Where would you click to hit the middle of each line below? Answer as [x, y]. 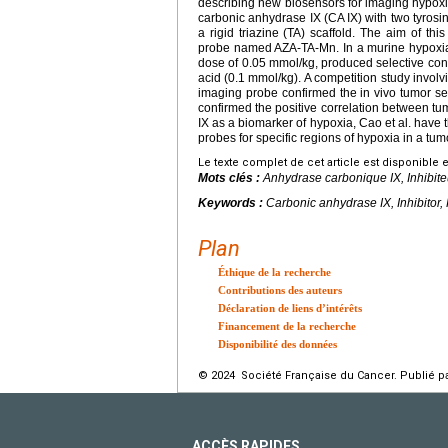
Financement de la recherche [287, 325]
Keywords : [232, 202]
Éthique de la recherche [274, 271]
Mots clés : [230, 177]
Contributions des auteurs [280, 289]
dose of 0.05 [232, 62]
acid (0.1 [222, 77]
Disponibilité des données [277, 343]
